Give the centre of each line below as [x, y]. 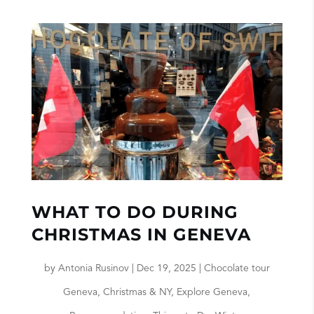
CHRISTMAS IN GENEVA [141, 235]
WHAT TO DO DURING [135, 212]
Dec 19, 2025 [166, 269]
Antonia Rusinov [93, 269]
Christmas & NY [137, 293]
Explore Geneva [212, 293]
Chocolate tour [237, 269]
